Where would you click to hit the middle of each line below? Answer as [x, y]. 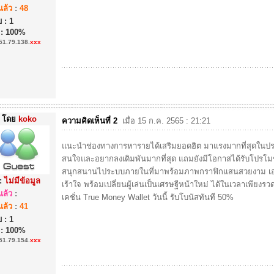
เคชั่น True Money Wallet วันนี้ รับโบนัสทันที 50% [148, 197]
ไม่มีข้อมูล [22, 181]
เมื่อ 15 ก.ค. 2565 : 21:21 [165, 121]
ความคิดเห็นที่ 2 [91, 121]
